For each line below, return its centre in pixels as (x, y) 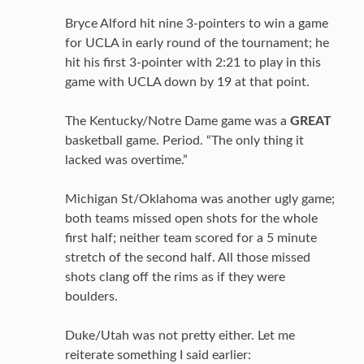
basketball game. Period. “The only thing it (184, 141)
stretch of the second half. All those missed (188, 258)
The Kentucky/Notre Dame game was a (178, 121)
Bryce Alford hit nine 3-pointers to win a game (197, 24)
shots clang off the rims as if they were (175, 277)
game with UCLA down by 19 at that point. (187, 82)
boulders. (91, 297)
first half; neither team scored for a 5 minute (191, 238)
